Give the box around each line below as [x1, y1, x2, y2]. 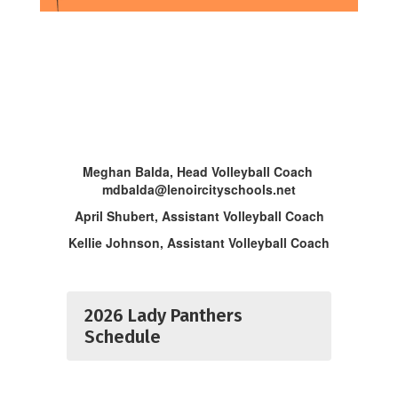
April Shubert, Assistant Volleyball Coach [74, 206, 324, 225]
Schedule [84, 325, 161, 347]
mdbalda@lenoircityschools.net [99, 179, 299, 198]
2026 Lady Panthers [84, 304, 243, 326]
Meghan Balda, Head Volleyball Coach [82, 162, 316, 180]
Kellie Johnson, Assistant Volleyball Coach [68, 233, 330, 251]
